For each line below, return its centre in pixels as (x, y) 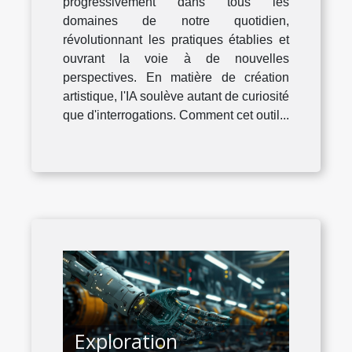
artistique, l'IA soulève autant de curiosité (176, 97)
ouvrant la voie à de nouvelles (176, 59)
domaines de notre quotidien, (176, 21)
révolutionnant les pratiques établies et (176, 40)
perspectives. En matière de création (176, 78)
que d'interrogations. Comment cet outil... (176, 115)
